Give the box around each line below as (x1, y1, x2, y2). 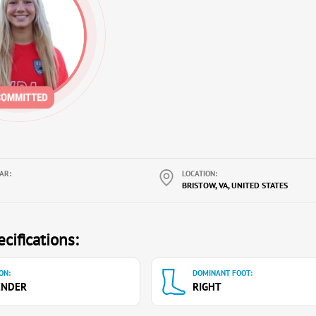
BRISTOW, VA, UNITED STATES (181, 180, 288, 190)
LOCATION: (181, 169, 217, 178)
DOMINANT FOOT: (193, 268, 253, 278)
